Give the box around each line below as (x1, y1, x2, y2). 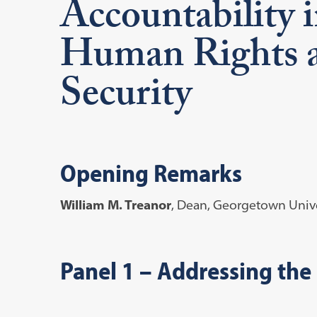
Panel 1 (59, 253, 139, 286)
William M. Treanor (59, 196, 171, 213)
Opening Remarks (59, 156, 242, 188)
